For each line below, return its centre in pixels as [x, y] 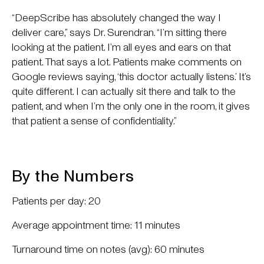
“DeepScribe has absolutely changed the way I [116, 17]
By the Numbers [73, 175]
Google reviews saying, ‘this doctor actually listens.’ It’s [131, 76]
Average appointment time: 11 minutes [96, 225]
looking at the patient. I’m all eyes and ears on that [121, 47]
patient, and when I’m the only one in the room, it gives [131, 106]
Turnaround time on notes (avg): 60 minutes [108, 249]
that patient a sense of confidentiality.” [94, 121]
